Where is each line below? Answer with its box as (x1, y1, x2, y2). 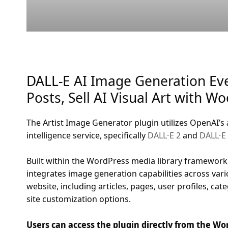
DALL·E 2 (148, 129, 181, 141)
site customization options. (26, 193, 131, 205)
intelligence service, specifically (26, 129, 148, 141)
